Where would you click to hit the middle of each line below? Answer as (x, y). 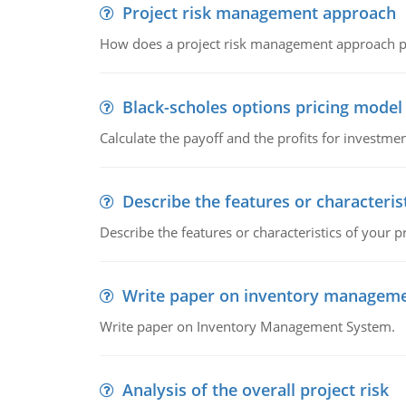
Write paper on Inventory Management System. (247, 326)
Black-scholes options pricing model (262, 107)
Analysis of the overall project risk (255, 390)
